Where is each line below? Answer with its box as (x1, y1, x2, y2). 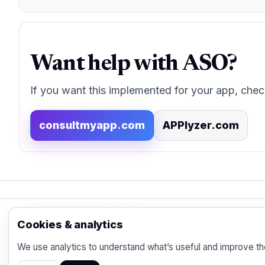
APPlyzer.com (163, 118, 239, 131)
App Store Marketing (33, 206, 143, 219)
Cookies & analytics (17, 218, 123, 231)
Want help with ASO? (30, 53, 237, 76)
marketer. (33, 242, 79, 255)
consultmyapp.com (39, 118, 145, 131)
